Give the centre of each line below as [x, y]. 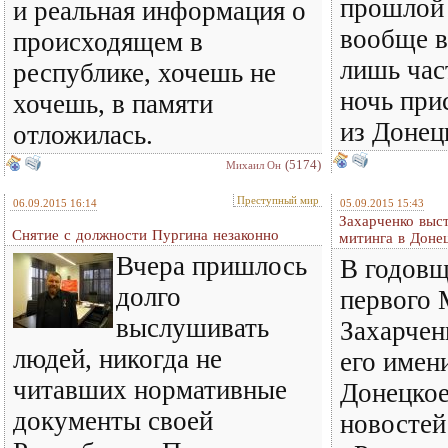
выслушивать [192, 328]
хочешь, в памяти [113, 104]
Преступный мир [278, 200]
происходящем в [108, 42]
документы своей [113, 421]
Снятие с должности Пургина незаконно [145, 235]
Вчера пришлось [211, 266]
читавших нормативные [150, 390]
